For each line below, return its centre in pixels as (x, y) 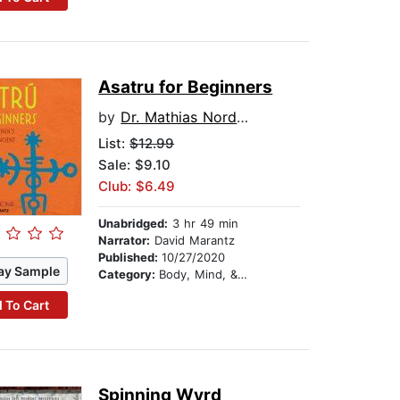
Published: (130, 258)
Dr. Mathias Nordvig (179, 117)
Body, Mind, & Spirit (199, 275)
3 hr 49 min (204, 224)
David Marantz (193, 241)
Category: (129, 275)
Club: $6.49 (137, 187)
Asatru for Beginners (186, 87)
